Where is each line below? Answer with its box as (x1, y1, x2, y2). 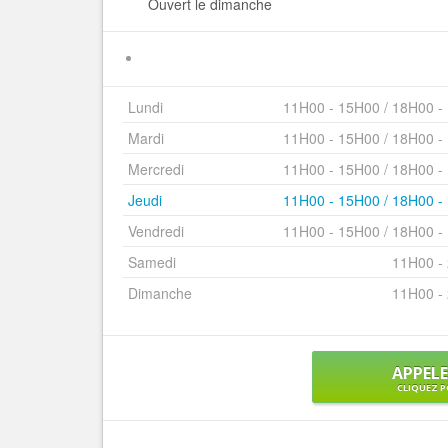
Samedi (128, 252, 176, 273)
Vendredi (128, 221, 184, 242)
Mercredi (128, 159, 184, 180)
